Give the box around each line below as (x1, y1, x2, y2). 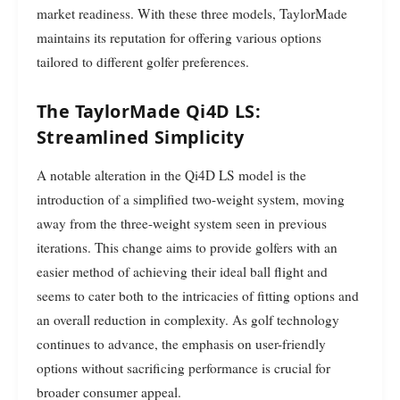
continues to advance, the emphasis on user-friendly (37, 334, 326, 353)
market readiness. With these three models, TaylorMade (37, 4, 347, 23)
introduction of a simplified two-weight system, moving (37, 189, 345, 208)
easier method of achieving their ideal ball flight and (37, 262, 328, 280)
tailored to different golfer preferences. (37, 53, 249, 71)
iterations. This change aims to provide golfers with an (37, 237, 337, 256)
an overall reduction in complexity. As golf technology (37, 310, 339, 329)
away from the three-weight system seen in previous (37, 213, 327, 232)
